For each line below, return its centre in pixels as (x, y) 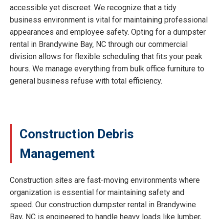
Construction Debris (77, 134)
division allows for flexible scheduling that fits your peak (106, 57)
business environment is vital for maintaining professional (109, 20)
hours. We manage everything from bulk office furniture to (107, 69)
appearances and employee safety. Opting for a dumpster (108, 32)
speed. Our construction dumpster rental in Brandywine (103, 204)
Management (57, 154)
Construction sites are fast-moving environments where (105, 180)
